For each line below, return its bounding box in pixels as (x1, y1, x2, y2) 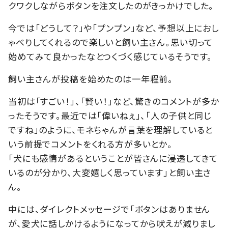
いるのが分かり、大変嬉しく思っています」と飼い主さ (8, 166, 212, 179)
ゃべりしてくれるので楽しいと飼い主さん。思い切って (8, 36, 213, 49)
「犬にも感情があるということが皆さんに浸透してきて (8, 152, 218, 165)
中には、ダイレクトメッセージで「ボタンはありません (8, 203, 211, 216)
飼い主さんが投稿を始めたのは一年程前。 (8, 72, 174, 85)
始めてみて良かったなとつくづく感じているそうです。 (8, 50, 213, 63)
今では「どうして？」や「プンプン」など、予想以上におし (8, 21, 219, 35)
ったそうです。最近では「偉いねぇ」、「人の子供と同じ (8, 109, 212, 122)
